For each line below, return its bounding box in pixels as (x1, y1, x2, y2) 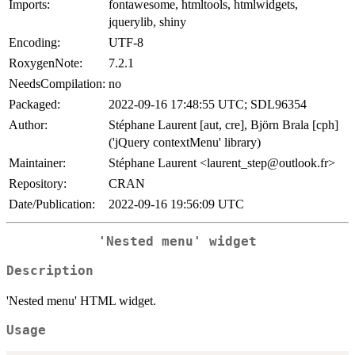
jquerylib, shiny (109, 15, 186, 29)
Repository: (9, 177, 67, 191)
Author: (9, 118, 48, 132)
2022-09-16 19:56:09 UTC (109, 197, 244, 212)
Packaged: (9, 97, 60, 112)
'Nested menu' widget (98, 235, 257, 250)
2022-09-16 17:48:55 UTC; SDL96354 (109, 97, 307, 112)
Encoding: (9, 36, 60, 50)
